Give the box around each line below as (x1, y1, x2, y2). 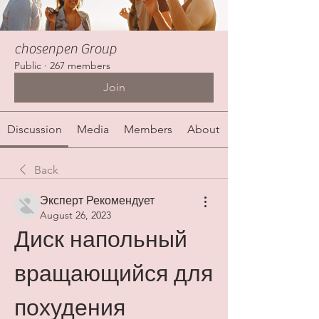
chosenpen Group (14, 41, 117, 58)
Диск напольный (14, 226, 187, 253)
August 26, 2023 (40, 209, 111, 222)
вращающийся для (14, 260, 213, 288)
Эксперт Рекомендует (40, 194, 155, 208)
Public (14, 59, 41, 73)
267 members (50, 59, 110, 73)
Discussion (6, 122, 62, 137)
